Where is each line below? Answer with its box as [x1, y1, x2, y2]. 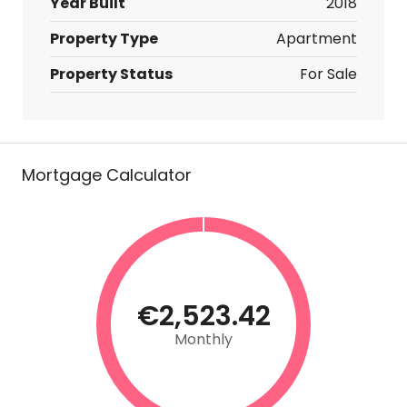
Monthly [174, 329, 233, 350]
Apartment [276, 28, 357, 49]
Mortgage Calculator [22, 164, 192, 186]
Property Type [50, 28, 158, 49]
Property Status [50, 64, 173, 84]
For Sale [300, 64, 357, 84]
